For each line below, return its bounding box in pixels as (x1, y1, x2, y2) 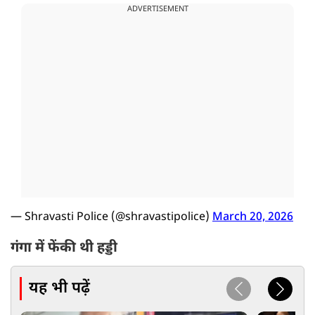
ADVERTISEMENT (127, 4, 188, 15)
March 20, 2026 (212, 210, 293, 226)
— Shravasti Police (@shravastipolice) (11, 210, 212, 226)
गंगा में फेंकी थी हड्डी (11, 239, 121, 258)
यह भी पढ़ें (29, 278, 90, 299)
